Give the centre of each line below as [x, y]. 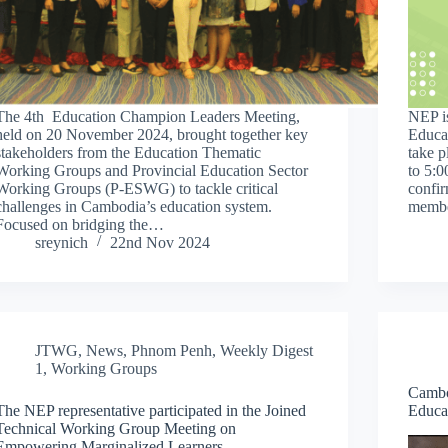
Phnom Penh [172, 350]
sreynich [62, 242]
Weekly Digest [267, 350]
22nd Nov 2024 [160, 242]
